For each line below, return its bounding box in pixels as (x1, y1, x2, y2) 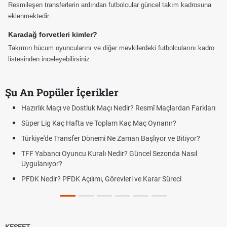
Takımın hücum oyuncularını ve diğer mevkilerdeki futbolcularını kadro (8, 44, 214, 52)
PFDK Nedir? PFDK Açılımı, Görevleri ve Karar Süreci (13, 174, 173, 183)
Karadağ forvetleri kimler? (8, 30, 97, 39)
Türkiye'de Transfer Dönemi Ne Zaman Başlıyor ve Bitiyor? (13, 134, 192, 142)
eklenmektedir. (8, 12, 51, 20)
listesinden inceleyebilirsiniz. (8, 55, 92, 63)
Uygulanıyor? (13, 159, 54, 168)
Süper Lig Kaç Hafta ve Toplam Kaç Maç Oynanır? (13, 119, 168, 127)
